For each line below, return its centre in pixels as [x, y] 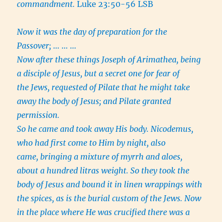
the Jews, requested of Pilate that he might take [104, 87]
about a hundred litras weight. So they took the [103, 171]
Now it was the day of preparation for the [92, 32]
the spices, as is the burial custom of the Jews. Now [109, 198]
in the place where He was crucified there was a [104, 212]
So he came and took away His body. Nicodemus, [105, 129]
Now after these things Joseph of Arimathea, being [109, 60]
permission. [38, 115]
